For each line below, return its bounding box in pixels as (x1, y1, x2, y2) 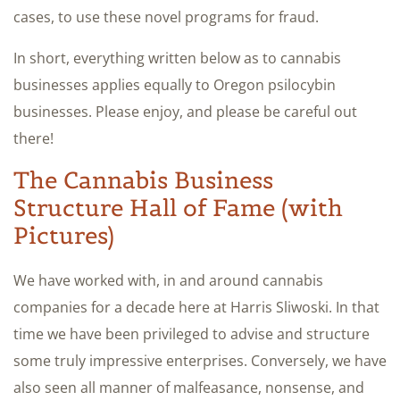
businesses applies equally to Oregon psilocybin (13, 74, 336, 95)
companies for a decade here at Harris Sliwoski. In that (13, 296, 379, 317)
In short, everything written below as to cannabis (13, 47, 341, 68)
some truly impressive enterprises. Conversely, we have (13, 350, 387, 371)
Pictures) (13, 220, 114, 250)
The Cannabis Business (13, 164, 273, 195)
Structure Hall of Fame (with (13, 192, 343, 222)
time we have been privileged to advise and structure (13, 323, 370, 344)
